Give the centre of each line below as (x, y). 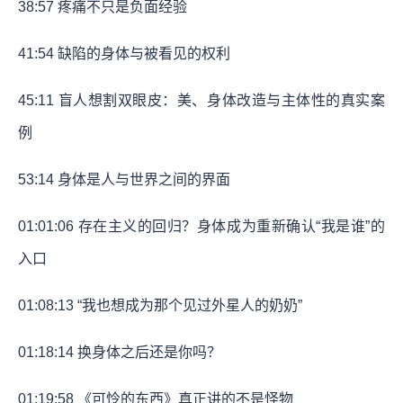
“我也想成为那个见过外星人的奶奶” (188, 306)
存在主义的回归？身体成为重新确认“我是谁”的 (229, 227)
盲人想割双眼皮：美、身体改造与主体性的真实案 (219, 101)
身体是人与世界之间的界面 (142, 180)
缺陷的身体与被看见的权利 (142, 54)
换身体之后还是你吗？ (148, 353)
